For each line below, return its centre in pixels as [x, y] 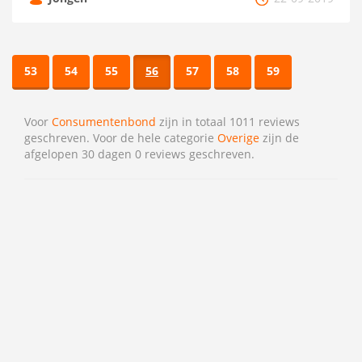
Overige [238, 138]
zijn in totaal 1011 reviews [228, 122]
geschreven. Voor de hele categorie [121, 138]
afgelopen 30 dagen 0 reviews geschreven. [139, 154]
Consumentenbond [104, 122]
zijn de [279, 138]
